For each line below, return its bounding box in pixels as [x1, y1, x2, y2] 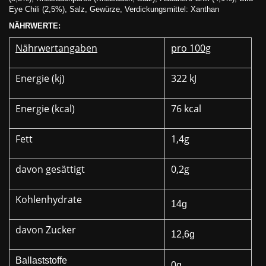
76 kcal [171, 102, 201, 115]
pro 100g [171, 42, 211, 55]
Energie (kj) [15, 72, 65, 85]
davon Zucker [15, 223, 76, 236]
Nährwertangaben [15, 42, 97, 55]
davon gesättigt [15, 163, 85, 176]
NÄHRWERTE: [9, 21, 61, 30]
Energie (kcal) [15, 102, 75, 115]
